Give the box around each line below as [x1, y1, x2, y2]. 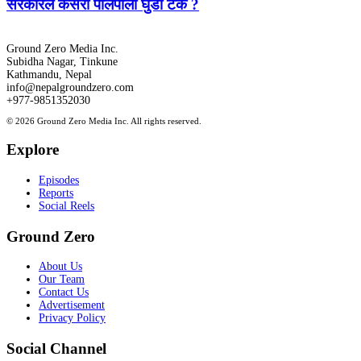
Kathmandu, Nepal [6, 68, 92, 81]
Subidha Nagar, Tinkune [6, 56, 118, 68]
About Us [39, 260, 82, 273]
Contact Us [39, 286, 89, 299]
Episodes [39, 173, 79, 186]
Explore [6, 141, 59, 159]
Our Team [39, 273, 85, 286]
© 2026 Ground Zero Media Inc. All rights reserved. [6, 116, 201, 127]
